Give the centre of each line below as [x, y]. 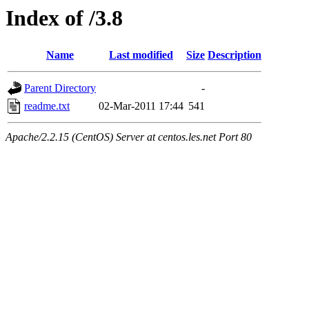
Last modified [141, 55]
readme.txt [47, 106]
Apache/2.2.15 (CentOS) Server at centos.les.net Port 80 [129, 137]
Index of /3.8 [64, 18]
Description [235, 55]
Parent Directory [60, 88]
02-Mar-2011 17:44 [141, 106]
